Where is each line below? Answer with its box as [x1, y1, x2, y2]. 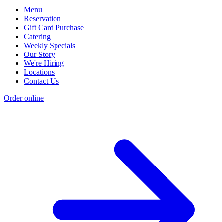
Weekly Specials [24, 41, 75, 50]
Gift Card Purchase [24, 23, 84, 32]
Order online [4, 93, 44, 102]
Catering [24, 32, 51, 41]
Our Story [24, 50, 55, 58]
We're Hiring [24, 58, 64, 67]
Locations [24, 67, 55, 76]
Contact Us [24, 76, 59, 85]
